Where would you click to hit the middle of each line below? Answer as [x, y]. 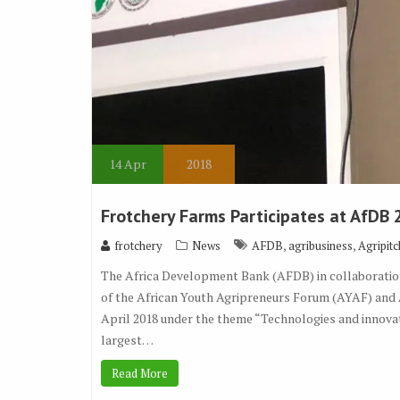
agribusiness [321, 246]
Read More [140, 374]
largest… [127, 340]
